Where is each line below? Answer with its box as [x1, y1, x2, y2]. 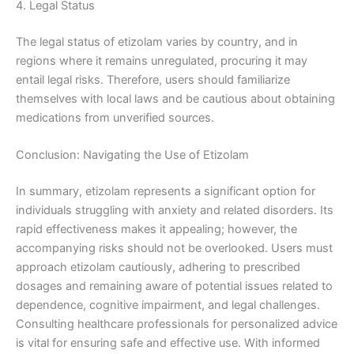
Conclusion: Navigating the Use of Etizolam [16, 148, 249, 163]
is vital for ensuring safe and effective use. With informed [16, 336, 320, 351]
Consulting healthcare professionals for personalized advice [16, 317, 337, 332]
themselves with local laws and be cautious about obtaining [16, 92, 335, 107]
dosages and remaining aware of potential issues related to [16, 279, 333, 294]
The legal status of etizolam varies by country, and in [16, 35, 298, 50]
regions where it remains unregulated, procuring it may [16, 54, 307, 69]
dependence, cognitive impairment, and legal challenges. [16, 298, 320, 313]
